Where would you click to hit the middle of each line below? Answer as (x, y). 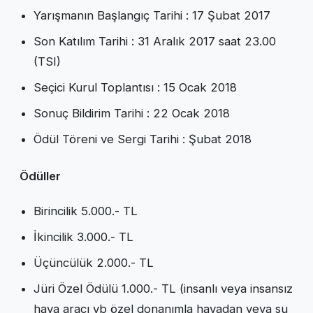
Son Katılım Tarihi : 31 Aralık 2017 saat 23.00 (155, 41)
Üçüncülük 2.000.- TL (94, 262)
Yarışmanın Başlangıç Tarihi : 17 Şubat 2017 (152, 15)
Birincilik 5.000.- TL (86, 211)
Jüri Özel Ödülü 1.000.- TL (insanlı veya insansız (163, 288)
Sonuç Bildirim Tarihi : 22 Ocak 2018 (132, 113)
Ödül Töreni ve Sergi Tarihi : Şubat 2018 (143, 139)
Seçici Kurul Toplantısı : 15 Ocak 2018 (135, 87)
